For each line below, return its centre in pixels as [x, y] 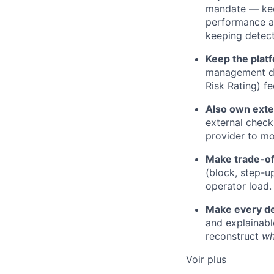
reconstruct [234, 236]
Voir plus [206, 260]
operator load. [239, 186]
